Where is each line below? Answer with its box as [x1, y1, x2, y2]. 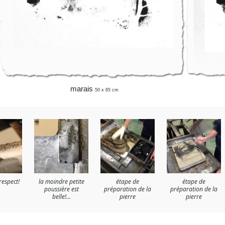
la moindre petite [38, 177, 84, 186]
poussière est [44, 185, 79, 194]
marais [70, 84, 95, 93]
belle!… [52, 192, 71, 201]
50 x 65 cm [95, 87, 119, 93]
